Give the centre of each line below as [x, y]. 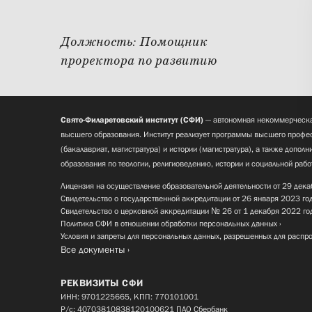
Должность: [100, 43]
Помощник [173, 43]
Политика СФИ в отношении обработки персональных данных [169, 224]
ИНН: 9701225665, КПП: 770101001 [130, 297]
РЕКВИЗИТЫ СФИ [102, 283]
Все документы [93, 250]
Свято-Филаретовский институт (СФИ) [132, 120]
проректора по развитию [139, 62]
